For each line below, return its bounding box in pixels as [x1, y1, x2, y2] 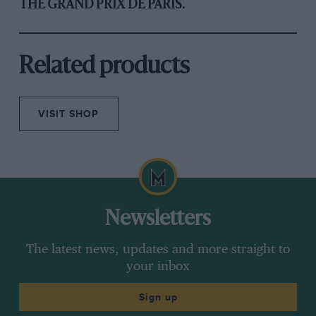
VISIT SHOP [38, 108, 99, 121]
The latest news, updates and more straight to [26, 243, 290, 257]
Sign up [138, 291, 178, 303]
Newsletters [105, 209, 211, 231]
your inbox [126, 260, 190, 274]
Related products [18, 56, 190, 79]
